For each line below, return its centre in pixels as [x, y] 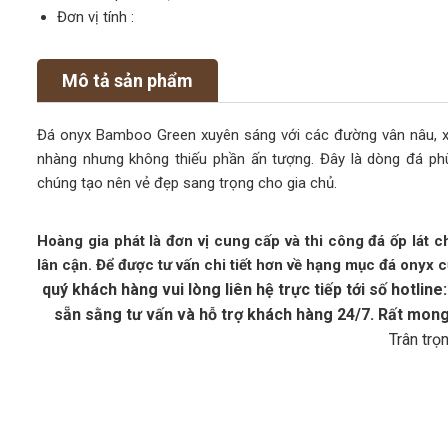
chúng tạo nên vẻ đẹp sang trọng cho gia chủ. [187, 183]
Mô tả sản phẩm [127, 80]
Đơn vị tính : [95, 17]
